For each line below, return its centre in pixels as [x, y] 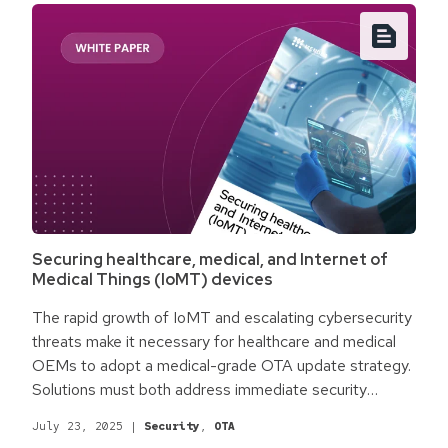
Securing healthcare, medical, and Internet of [210, 260]
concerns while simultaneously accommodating [193, 414]
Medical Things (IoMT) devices [152, 280]
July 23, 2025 [77, 426]
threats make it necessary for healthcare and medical [214, 342]
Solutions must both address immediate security [199, 390]
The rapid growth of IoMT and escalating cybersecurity [222, 318]
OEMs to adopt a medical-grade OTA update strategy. [221, 366]
